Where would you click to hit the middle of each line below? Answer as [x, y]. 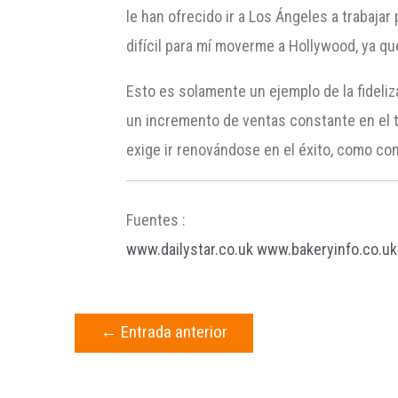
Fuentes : [156, 219]
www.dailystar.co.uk [190, 249]
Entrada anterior [172, 331]
